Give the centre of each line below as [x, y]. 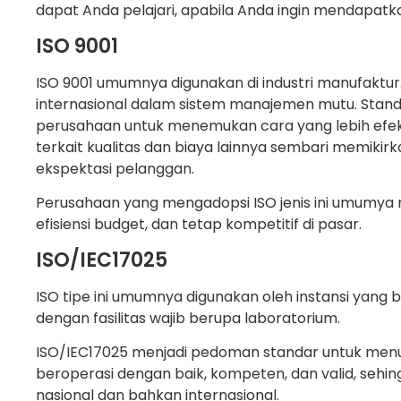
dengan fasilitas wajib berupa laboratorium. [188, 318]
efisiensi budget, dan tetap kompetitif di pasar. [199, 225]
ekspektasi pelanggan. [115, 168]
